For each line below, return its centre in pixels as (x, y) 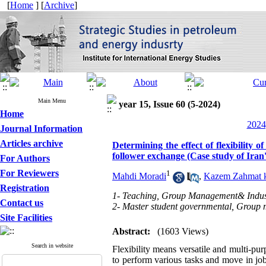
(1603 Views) (183, 231)
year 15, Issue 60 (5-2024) (170, 104)
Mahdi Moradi (139, 176)
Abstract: (131, 231)
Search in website (52, 246)
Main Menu (52, 101)
